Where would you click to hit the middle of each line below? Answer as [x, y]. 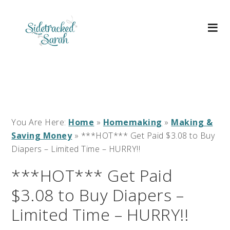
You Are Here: [40, 122]
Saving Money [42, 136]
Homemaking [132, 122]
